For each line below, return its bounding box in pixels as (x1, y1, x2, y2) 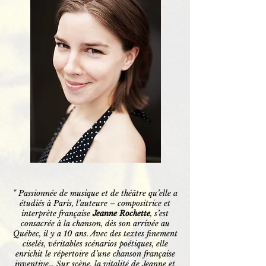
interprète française (21, 208, 93, 218)
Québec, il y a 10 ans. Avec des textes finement (12, 229, 178, 239)
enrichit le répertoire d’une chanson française (15, 249, 175, 259)
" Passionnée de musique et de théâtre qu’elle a (12, 188, 178, 198)
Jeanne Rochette (93, 208, 150, 218)
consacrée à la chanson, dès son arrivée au (20, 218, 170, 229)
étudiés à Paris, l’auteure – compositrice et (20, 198, 170, 208)
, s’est (150, 208, 169, 218)
